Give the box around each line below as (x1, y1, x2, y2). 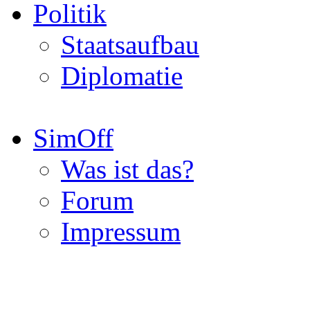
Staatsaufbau (61, 30, 199, 60)
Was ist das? (61, 154, 194, 184)
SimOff (33, 123, 113, 153)
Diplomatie (61, 61, 183, 91)
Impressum (61, 217, 181, 246)
